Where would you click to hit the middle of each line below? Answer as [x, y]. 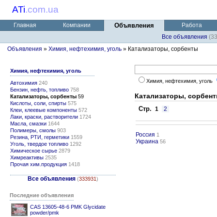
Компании [77, 25]
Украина [147, 141]
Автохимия [24, 83]
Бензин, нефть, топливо [39, 90]
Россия [145, 135]
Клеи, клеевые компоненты [44, 110]
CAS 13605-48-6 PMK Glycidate [68, 207]
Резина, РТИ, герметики [40, 137]
